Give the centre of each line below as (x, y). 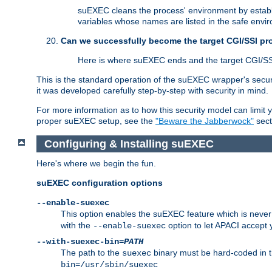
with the (77, 226)
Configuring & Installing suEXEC (129, 144)
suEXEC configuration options (100, 183)
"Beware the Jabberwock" (205, 121)
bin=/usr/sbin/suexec (109, 265)
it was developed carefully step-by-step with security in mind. (152, 91)
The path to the (91, 253)
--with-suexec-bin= (80, 242)
